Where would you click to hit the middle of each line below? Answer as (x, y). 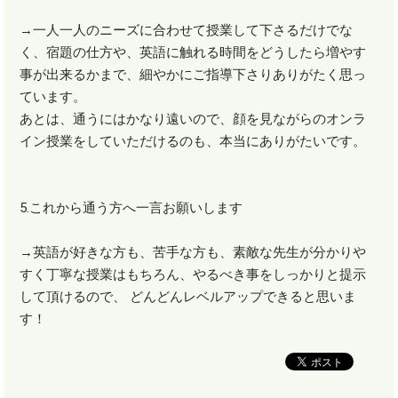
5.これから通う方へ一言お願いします (131, 208)
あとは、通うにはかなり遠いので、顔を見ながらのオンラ (193, 119)
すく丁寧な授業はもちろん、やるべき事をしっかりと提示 (193, 275)
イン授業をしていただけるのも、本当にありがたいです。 (193, 142)
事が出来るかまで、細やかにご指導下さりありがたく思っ (193, 75)
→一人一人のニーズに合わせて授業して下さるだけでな (187, 31)
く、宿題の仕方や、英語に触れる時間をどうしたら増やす (193, 53)
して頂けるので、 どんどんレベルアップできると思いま (188, 297)
